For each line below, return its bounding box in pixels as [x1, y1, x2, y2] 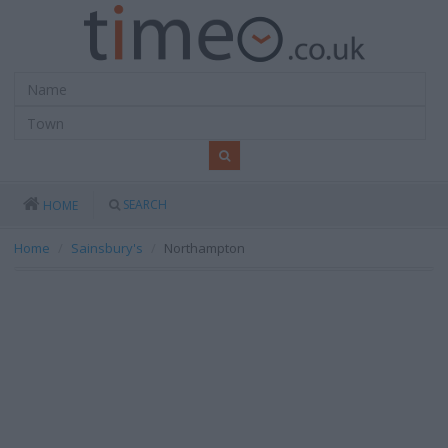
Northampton [164, 239, 245, 257]
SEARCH [123, 196, 167, 213]
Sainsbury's [71, 239, 143, 257]
